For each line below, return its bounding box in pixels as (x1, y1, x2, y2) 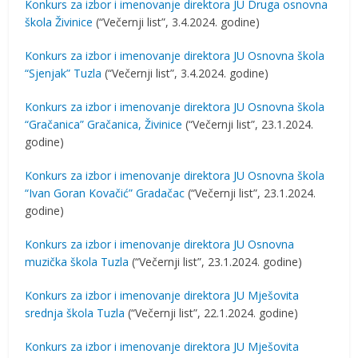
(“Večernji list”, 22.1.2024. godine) (125, 305, 299, 320)
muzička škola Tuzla (25, 254, 129, 269)
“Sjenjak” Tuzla (25, 66, 102, 81)
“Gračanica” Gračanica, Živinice (25, 117, 183, 132)
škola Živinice (25, 14, 93, 30)
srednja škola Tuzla (25, 305, 125, 320)
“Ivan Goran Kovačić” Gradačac (25, 185, 185, 201)
